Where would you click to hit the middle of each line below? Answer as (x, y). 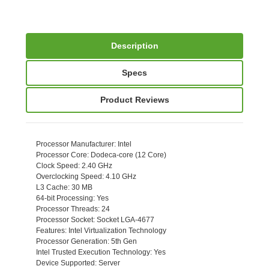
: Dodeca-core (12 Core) (126, 155)
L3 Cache (52, 188)
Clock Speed (57, 166)
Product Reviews (134, 100)
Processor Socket (64, 220)
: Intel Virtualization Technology (115, 231)
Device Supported (65, 263)
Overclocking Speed (69, 177)
